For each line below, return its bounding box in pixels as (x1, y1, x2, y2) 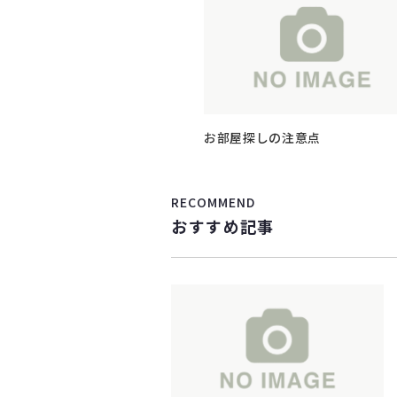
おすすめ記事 (171, 214, 275, 238)
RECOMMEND (171, 193, 256, 212)
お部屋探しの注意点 (204, 128, 321, 147)
